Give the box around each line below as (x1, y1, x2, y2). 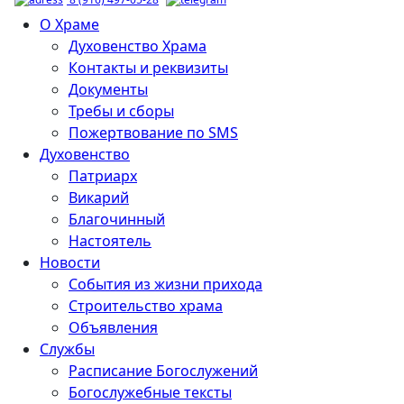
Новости (40, 252, 100, 272)
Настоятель (69, 230, 151, 251)
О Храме (40, 14, 99, 34)
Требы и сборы (69, 100, 174, 121)
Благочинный (69, 208, 165, 229)
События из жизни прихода (69, 273, 262, 294)
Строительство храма (69, 295, 223, 316)
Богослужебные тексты (69, 381, 232, 402)
